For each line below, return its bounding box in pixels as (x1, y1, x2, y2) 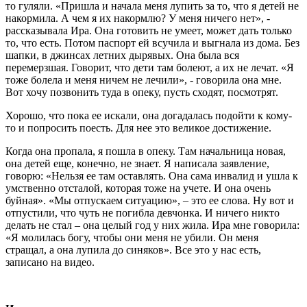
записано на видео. (5, 256, 95, 269)
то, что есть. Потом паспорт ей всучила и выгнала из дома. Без (5, 37, 299, 49)
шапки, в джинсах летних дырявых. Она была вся (5, 49, 239, 62)
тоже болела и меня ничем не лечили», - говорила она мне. (5, 74, 282, 86)
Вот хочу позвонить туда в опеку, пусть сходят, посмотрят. (5, 86, 278, 99)
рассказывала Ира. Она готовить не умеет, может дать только (5, 25, 292, 37)
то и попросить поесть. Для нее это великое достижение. (5, 122, 271, 134)
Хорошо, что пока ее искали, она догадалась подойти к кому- (5, 110, 292, 122)
